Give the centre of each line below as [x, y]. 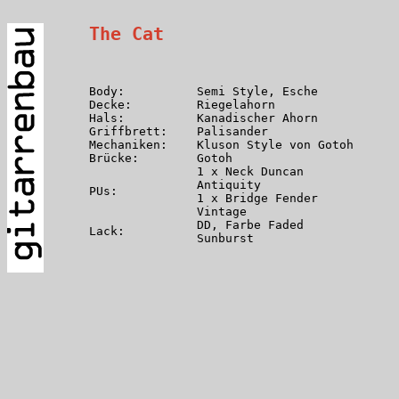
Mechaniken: [128, 145]
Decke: [110, 105]
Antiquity [229, 185]
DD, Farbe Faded [250, 225]
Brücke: [114, 158]
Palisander [232, 131]
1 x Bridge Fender [257, 198]
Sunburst [225, 238]
